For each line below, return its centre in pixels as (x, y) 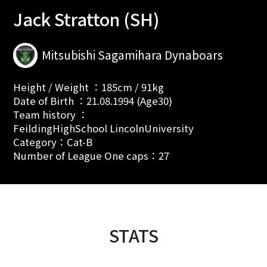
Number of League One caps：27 (91, 156)
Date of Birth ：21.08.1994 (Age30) (92, 101)
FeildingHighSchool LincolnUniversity (103, 128)
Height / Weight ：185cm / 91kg (88, 87)
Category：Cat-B (52, 142)
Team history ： (50, 115)
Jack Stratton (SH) (86, 18)
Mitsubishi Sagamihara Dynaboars (133, 55)
